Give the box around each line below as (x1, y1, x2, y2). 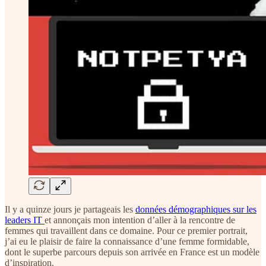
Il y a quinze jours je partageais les (5, 204, 135, 214)
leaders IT (5, 214, 45, 225)
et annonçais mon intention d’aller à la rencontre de (45, 214, 235, 225)
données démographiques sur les (135, 204, 256, 214)
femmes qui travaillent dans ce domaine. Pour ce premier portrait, (5, 225, 248, 236)
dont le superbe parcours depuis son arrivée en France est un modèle (5, 246, 259, 257)
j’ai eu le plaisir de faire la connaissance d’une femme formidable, (5, 236, 249, 246)
